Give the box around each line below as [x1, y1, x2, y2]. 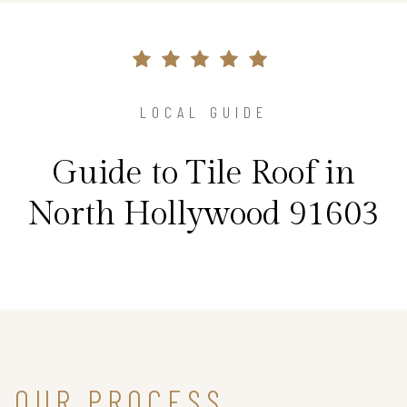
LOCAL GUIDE [139, 102, 268, 122]
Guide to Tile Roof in [52, 154, 355, 193]
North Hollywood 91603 [27, 195, 380, 233]
